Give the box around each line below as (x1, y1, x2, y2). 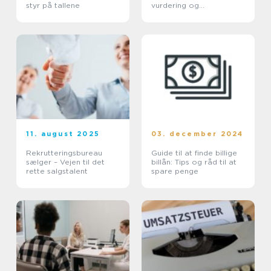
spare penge (151, 166, 198, 176)
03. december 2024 (151, 129, 244, 139)
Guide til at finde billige (151, 148, 237, 158)
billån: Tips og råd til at (151, 157, 237, 167)
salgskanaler (151, 10, 198, 19)
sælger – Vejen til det (26, 157, 105, 167)
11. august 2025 (26, 129, 100, 139)
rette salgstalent (26, 166, 88, 176)
